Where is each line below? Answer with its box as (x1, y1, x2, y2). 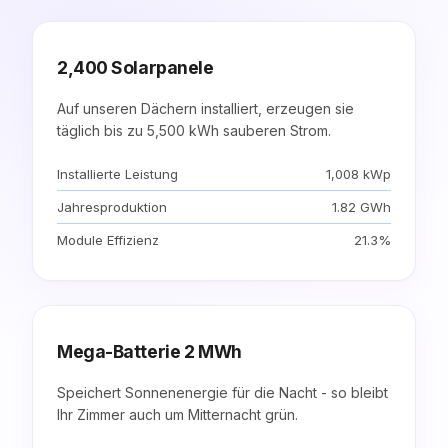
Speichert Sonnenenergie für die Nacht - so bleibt (57, 383, 388, 401)
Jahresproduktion (57, 198, 167, 215)
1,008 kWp (326, 165, 391, 182)
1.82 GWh (332, 198, 391, 215)
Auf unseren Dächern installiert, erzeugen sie (57, 99, 354, 117)
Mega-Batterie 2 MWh (57, 340, 242, 362)
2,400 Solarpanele (57, 56, 214, 78)
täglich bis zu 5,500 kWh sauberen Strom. (57, 121, 331, 139)
